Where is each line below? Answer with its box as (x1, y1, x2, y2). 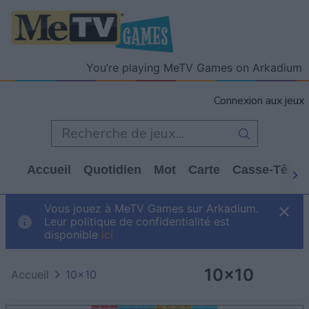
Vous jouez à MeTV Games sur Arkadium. (44, 201, 259, 216)
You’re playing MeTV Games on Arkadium (86, 61, 302, 74)
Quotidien (83, 163, 141, 177)
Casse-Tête (232, 163, 299, 177)
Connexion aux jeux (214, 93, 304, 108)
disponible (44, 228, 101, 242)
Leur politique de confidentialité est (44, 215, 230, 229)
